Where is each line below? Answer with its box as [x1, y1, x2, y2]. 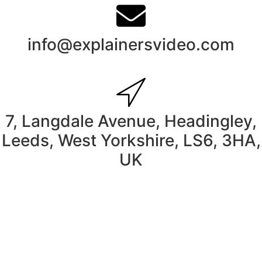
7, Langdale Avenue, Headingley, [5, 111, 257, 131]
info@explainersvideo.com [27, 34, 235, 54]
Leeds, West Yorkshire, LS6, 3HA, [1, 130, 261, 150]
